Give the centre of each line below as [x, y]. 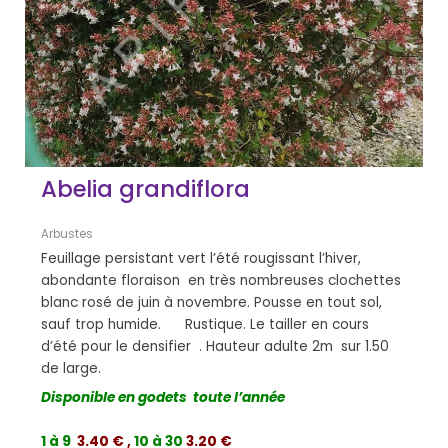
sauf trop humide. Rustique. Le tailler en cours [205, 324]
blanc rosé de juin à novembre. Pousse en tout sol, [212, 302]
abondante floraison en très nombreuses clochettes [221, 280]
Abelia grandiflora [146, 189]
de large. [71, 368]
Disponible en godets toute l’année [163, 397]
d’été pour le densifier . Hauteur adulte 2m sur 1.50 [215, 346]
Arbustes [67, 234]
